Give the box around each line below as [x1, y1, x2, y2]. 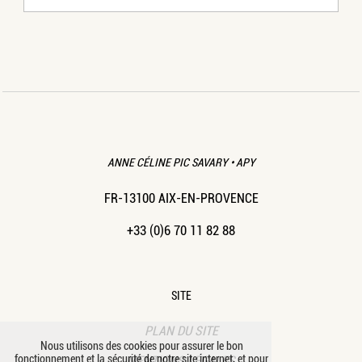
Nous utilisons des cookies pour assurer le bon [40, 339, 243, 353]
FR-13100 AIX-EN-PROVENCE [103, 190, 259, 206]
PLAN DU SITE [144, 322, 218, 339]
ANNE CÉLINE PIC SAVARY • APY [107, 155, 255, 169]
